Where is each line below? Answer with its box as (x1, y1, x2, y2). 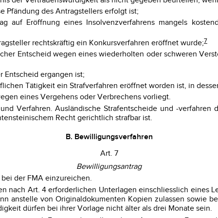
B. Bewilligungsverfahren (65, 132, 153, 142)
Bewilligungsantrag (76, 162, 142, 171)
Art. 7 (100, 148, 118, 158)
